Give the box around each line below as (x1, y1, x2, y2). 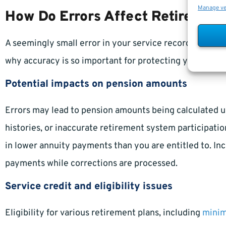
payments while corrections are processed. (5, 158, 178, 170)
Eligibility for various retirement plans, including (5, 207, 202, 219)
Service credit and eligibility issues (5, 180, 173, 194)
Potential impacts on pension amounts (5, 78, 187, 91)
